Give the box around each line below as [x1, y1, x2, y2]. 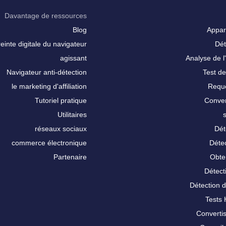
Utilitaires [57, 110, 87, 119]
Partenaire [53, 153, 87, 161]
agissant [60, 54, 87, 62]
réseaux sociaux [34, 125, 87, 133]
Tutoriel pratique [34, 96, 87, 104]
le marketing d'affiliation [11, 82, 87, 90]
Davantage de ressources [4, 12, 87, 20]
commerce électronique [11, 139, 87, 147]
